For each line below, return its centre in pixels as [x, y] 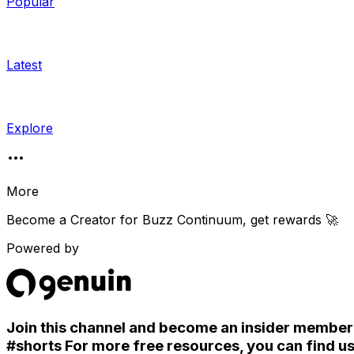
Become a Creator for [74, 220]
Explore [30, 128]
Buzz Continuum [192, 220]
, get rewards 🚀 [290, 220]
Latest [24, 65]
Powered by [43, 248]
